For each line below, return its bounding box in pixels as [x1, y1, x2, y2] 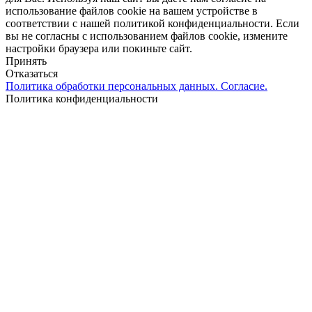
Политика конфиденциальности [6, 92, 158, 104]
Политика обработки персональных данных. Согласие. [6, 79, 267, 92]
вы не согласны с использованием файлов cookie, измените [6, 29, 288, 42]
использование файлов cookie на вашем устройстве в [6, 4, 258, 17]
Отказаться [6, 67, 58, 79]
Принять [6, 54, 47, 67]
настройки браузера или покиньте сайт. [6, 42, 192, 54]
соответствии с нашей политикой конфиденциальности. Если [6, 17, 299, 29]
